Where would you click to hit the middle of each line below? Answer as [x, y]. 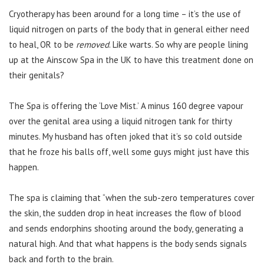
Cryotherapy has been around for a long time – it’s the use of [125, 14]
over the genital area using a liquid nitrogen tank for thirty [120, 121]
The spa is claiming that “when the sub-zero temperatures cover [132, 197]
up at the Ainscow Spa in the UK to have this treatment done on [131, 60]
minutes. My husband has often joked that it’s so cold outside [126, 136]
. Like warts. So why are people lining [179, 44]
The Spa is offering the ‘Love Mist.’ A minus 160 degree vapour [126, 105]
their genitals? [37, 75]
